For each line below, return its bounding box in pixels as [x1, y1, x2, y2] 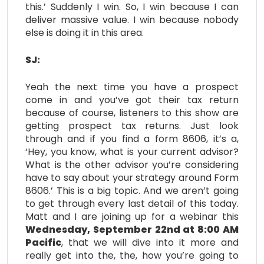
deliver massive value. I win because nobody [25, 12, 239, 27]
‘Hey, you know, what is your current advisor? [25, 144, 239, 159]
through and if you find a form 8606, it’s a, [25, 131, 239, 146]
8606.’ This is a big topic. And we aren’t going [25, 183, 239, 197]
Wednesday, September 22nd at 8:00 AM [25, 222, 239, 236]
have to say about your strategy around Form [25, 170, 239, 184]
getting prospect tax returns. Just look [25, 118, 239, 133]
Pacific [25, 235, 61, 249]
